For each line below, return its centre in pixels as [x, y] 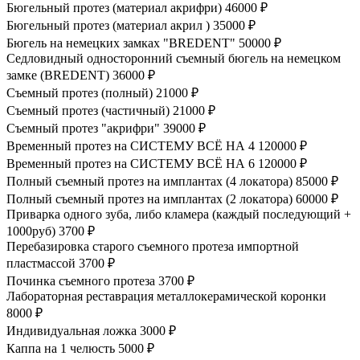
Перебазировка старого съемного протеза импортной [153, 246]
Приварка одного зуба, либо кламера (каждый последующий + [179, 214]
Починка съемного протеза [81, 280]
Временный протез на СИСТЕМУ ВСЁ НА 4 [131, 145]
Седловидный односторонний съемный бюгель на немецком [174, 58]
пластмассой [41, 263]
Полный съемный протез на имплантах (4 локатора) [149, 181]
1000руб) [31, 231]
